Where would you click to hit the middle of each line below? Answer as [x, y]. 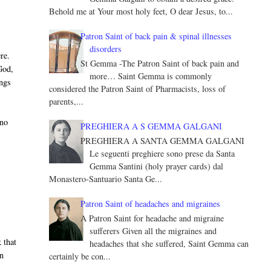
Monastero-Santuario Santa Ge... [105, 178]
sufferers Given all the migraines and [153, 230]
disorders [106, 49]
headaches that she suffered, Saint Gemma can [169, 243]
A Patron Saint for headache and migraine [152, 218]
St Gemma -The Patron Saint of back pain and [160, 63]
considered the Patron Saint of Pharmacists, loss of [137, 88]
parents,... [66, 101]
